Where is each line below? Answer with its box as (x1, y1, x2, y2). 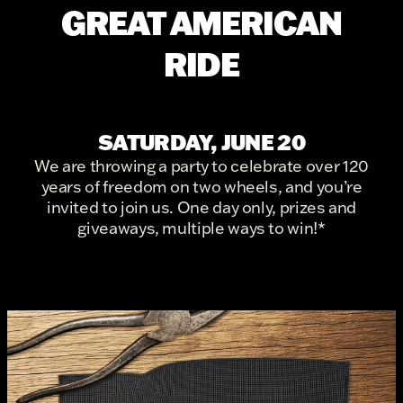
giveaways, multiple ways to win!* (77, 217, 326, 238)
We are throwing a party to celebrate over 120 (34, 155, 369, 176)
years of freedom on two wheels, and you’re (40, 175, 363, 197)
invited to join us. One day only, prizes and (46, 196, 357, 218)
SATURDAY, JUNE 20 (98, 127, 305, 156)
